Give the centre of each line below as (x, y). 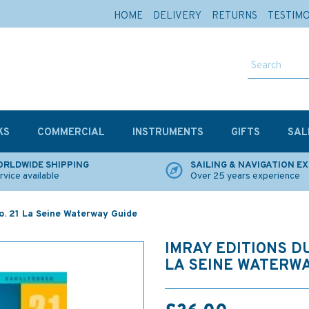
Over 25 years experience (245, 176)
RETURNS (235, 16)
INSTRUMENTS (168, 133)
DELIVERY (177, 16)
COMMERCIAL (71, 133)
